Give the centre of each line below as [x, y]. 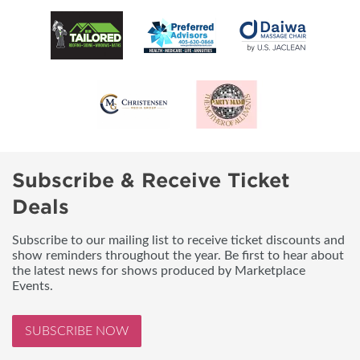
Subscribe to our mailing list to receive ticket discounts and [178, 240]
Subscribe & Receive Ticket [151, 180]
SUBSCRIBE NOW [77, 331]
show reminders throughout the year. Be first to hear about [178, 256]
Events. [33, 286]
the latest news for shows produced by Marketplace [159, 271]
